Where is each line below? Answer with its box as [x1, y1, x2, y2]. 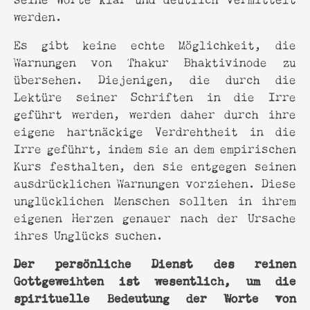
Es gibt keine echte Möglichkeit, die [14, 34, 296, 53]
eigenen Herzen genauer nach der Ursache [14, 207, 296, 226]
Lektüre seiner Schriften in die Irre [14, 86, 296, 105]
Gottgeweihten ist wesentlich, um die [14, 269, 296, 289]
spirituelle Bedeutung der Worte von [14, 286, 296, 307]
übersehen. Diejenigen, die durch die [14, 69, 296, 88]
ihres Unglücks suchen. [14, 224, 163, 244]
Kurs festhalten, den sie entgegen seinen [14, 155, 296, 174]
